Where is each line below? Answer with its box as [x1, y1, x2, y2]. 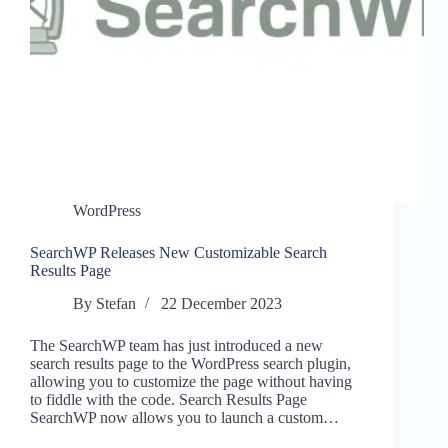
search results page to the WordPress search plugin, [30, 355, 351, 373]
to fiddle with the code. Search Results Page [30, 391, 307, 409]
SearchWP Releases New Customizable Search [30, 244, 327, 262]
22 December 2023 [161, 295, 283, 313]
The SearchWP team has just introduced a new [30, 337, 323, 355]
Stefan [96, 295, 137, 313]
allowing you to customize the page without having [30, 373, 352, 391]
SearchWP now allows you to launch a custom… [30, 409, 339, 427]
